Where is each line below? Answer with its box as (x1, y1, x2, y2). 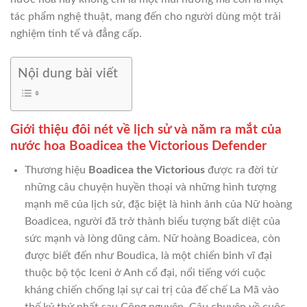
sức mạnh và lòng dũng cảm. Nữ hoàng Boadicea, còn (24, 232, 280, 244)
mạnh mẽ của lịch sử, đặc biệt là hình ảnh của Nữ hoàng (24, 198, 292, 210)
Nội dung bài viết (18, 67, 118, 81)
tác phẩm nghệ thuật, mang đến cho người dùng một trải (10, 11, 281, 23)
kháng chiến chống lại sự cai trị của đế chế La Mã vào (24, 284, 279, 295)
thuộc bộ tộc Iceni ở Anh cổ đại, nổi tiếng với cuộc (24, 267, 266, 278)
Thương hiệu (24, 164, 88, 175)
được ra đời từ (204, 164, 278, 175)
